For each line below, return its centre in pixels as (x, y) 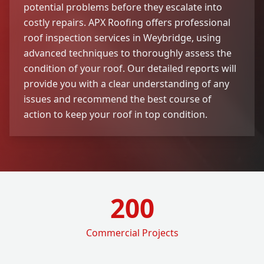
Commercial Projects (132, 232)
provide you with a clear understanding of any (126, 83)
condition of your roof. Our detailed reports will (130, 68)
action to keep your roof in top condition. (115, 114)
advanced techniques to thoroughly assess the (128, 53)
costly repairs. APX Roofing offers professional (127, 22)
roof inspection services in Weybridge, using (122, 37)
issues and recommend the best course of (118, 99)
